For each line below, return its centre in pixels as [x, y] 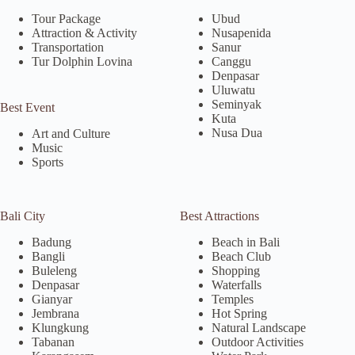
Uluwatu [233, 90]
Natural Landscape [258, 328]
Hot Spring [239, 313]
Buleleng [54, 271]
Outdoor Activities [257, 342]
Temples [232, 299]
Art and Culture [71, 134]
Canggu [231, 62]
